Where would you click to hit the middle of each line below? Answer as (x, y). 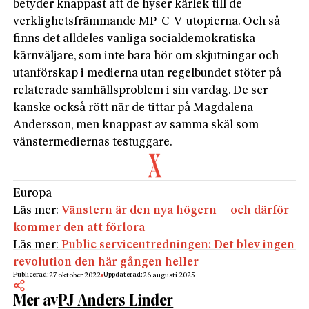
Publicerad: (31, 275)
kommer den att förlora (79, 228)
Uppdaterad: (123, 275)
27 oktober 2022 (75, 275)
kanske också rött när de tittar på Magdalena (133, 108)
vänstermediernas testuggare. (93, 142)
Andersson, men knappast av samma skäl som (136, 125)
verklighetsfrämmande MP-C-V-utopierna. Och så (147, 21)
